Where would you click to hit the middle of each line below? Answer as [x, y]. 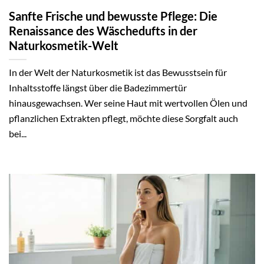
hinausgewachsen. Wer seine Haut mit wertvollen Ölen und [128, 103]
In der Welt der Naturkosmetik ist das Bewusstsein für [118, 72]
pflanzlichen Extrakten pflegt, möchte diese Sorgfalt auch [123, 118]
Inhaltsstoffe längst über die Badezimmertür [98, 88]
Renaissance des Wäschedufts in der [103, 31]
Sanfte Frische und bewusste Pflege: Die [113, 16]
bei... [18, 134]
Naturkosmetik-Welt [64, 45]
